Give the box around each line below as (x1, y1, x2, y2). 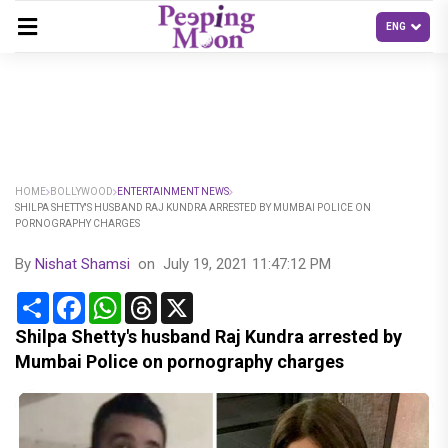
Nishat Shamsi (35, 255, 130, 273)
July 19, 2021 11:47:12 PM (163, 255, 331, 273)
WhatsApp (121, 290, 193, 309)
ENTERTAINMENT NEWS (117, 186, 229, 197)
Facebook (85, 290, 154, 309)
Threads (157, 290, 214, 309)
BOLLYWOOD (50, 186, 113, 197)
